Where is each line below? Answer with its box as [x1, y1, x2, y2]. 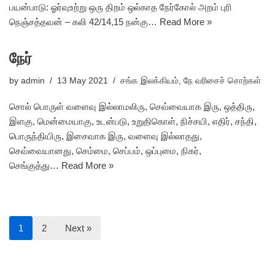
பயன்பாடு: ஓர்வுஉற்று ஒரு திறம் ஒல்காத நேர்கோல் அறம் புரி [9, 2, 232, 12]
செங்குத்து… [9, 160, 61, 171]
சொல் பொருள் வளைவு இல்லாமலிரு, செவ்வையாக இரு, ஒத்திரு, [9, 101, 255, 112]
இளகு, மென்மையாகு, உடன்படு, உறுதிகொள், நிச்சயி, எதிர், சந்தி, [9, 116, 257, 126]
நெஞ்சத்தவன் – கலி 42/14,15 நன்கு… [9, 17, 160, 27]
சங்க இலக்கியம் [120, 76, 179, 85]
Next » [65, 223, 91, 233]
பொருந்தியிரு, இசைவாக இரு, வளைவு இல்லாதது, [9, 131, 202, 141]
